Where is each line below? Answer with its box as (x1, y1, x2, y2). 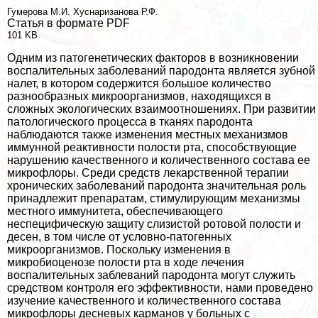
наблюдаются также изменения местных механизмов (7, 128, 288, 141)
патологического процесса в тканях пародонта (7, 115, 253, 128)
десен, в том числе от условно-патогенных (7, 230, 231, 243)
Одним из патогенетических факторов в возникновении (7, 51, 299, 64)
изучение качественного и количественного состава (7, 294, 281, 307)
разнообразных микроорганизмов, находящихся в (7, 89, 271, 102)
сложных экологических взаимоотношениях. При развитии (7, 102, 316, 115)
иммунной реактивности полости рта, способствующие (7, 141, 297, 153)
